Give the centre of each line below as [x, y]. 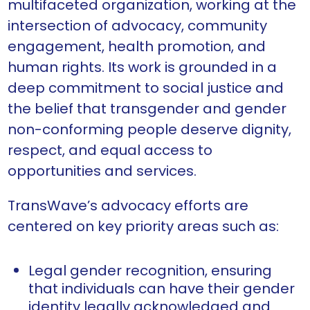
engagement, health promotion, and [137, 47]
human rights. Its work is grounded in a [142, 67]
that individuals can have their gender [162, 289]
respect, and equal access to [110, 151]
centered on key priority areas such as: [143, 227]
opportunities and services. [102, 171]
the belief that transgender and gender [147, 109]
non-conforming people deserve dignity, [149, 130]
